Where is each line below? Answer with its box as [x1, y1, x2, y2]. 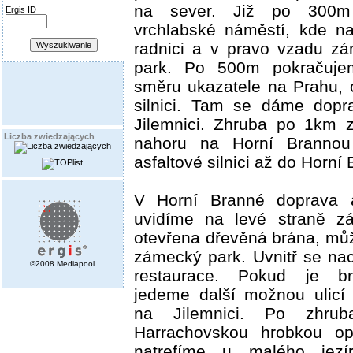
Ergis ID [6, 5, 36, 14]
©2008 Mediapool [30, 259, 95, 268]
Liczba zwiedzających [4, 132, 95, 141]
